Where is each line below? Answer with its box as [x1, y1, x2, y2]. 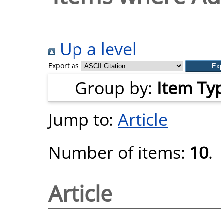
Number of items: [48, 141, 189, 164]
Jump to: [48, 108, 118, 131]
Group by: [75, 76, 157, 99]
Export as [48, 61, 79, 70]
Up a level [55, 37, 137, 60]
